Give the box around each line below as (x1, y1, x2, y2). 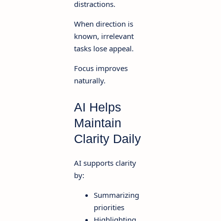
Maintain (74, 115, 121, 130)
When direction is (74, 18, 133, 29)
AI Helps (74, 100, 121, 114)
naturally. (74, 75, 106, 85)
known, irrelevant (74, 31, 134, 41)
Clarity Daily (74, 131, 141, 146)
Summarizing (94, 189, 139, 200)
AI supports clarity (74, 157, 136, 168)
